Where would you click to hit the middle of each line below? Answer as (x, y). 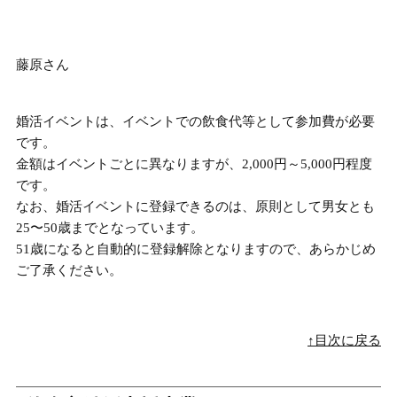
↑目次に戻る (344, 341)
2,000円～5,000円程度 (307, 164)
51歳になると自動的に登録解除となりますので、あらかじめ (196, 249)
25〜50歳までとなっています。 (110, 228)
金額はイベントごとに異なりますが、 (129, 164)
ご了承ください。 (69, 271)
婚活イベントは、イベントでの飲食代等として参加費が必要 (195, 122)
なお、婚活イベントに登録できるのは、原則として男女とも (195, 207)
